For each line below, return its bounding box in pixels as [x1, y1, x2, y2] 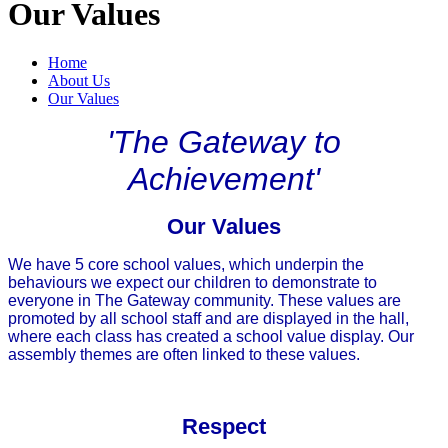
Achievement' [128, 161, 320, 198]
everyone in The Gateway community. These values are [8, 292, 401, 310]
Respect [182, 414, 266, 440]
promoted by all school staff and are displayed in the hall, [8, 310, 409, 328]
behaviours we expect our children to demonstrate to [8, 274, 377, 292]
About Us [48, 72, 110, 90]
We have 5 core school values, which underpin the [8, 256, 364, 274]
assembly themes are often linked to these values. [8, 346, 360, 364]
